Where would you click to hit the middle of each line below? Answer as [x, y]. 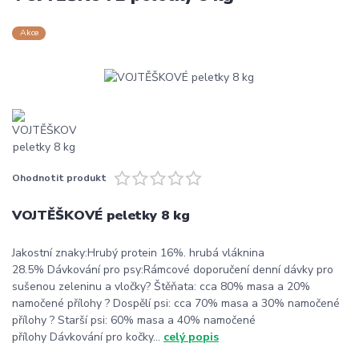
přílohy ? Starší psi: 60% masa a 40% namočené [134, 321]
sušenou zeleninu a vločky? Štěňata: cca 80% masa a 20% [161, 287]
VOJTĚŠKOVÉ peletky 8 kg [101, 215]
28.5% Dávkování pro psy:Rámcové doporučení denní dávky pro [173, 270]
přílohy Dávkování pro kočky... [88, 337]
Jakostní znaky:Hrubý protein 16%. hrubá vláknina [138, 253]
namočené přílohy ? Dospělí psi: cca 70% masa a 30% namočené [176, 304]
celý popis [191, 337]
